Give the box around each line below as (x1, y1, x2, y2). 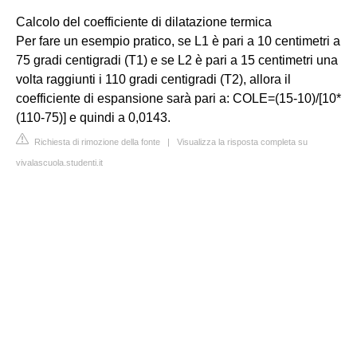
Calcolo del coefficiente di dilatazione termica (16, 15, 272, 29)
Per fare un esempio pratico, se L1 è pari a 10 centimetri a (16, 34, 340, 48)
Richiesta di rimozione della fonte (32, 137, 160, 147)
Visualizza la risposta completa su (177, 137, 308, 147)
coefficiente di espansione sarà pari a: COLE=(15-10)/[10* (16, 92, 341, 105)
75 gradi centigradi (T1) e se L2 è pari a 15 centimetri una (16, 53, 338, 67)
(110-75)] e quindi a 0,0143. (16, 111, 171, 124)
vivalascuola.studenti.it (16, 158, 103, 167)
